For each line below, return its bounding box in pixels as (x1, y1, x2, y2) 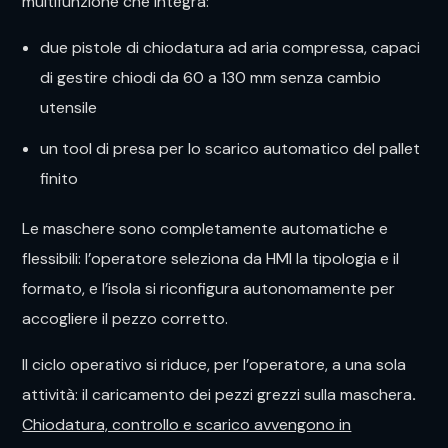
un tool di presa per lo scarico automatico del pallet (40, 138, 420, 160)
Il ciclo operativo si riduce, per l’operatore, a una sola (22, 354, 407, 376)
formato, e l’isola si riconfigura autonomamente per (22, 278, 396, 300)
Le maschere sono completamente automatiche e (22, 218, 389, 240)
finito (40, 168, 78, 190)
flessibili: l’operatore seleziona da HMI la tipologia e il (22, 248, 400, 270)
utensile (40, 97, 97, 119)
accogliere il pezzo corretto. (22, 308, 229, 330)
